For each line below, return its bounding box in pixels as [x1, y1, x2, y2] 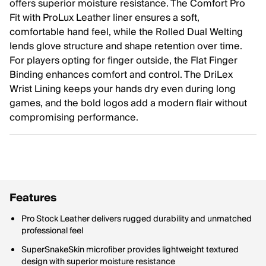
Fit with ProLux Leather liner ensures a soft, [9, 9, 199, 26]
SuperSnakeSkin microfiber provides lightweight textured [21, 243, 239, 257]
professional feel [21, 224, 83, 238]
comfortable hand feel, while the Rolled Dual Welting [9, 24, 243, 40]
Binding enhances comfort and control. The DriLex [9, 66, 233, 83]
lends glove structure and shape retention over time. [9, 38, 242, 55]
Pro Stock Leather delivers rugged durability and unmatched [21, 212, 252, 226]
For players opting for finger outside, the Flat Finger [9, 52, 237, 69]
